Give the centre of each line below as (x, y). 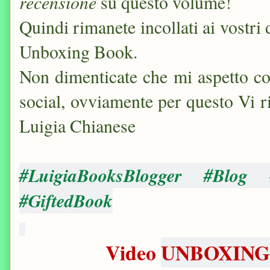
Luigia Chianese (77, 126)
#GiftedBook (66, 201)
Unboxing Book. (78, 52)
